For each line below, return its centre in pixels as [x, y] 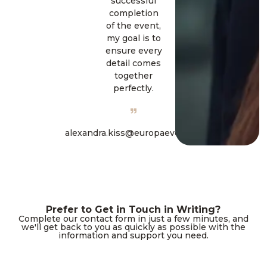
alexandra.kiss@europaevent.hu [133, 133]
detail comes [133, 63]
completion [133, 13]
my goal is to [133, 38]
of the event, [133, 25]
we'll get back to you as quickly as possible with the [133, 227]
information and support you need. [133, 235]
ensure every [133, 50]
